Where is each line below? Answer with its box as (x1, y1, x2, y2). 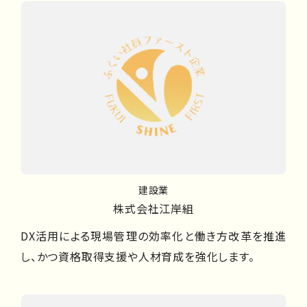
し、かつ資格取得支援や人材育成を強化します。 (21, 248, 255, 265)
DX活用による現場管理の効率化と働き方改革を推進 (21, 228, 286, 245)
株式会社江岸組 (113, 200, 194, 217)
